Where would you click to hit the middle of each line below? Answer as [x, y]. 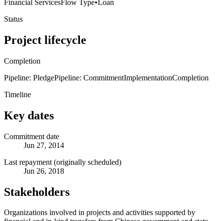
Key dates [29, 115]
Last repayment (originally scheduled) [63, 162]
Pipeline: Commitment [89, 77]
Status [13, 19]
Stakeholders [37, 192]
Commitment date [32, 136]
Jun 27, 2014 [44, 145]
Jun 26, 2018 [44, 171]
